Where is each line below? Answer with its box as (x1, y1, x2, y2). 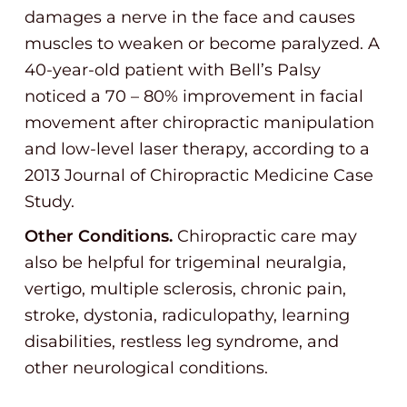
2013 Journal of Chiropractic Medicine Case (25, 165, 373, 185)
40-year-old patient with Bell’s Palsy (25, 60, 321, 80)
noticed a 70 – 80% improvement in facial (25, 86, 363, 106)
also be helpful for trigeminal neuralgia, (25, 253, 346, 273)
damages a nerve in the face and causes (25, 7, 355, 27)
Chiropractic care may (173, 226, 357, 246)
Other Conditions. (25, 226, 173, 246)
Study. (25, 192, 74, 212)
